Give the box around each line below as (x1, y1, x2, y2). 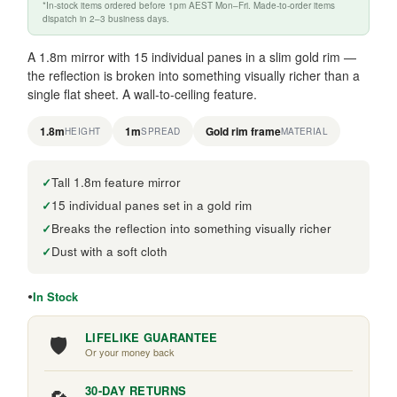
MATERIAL (280, 124, 329, 137)
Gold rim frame (205, 123, 281, 140)
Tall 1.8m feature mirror (51, 174, 181, 191)
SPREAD (141, 124, 181, 137)
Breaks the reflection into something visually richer (51, 220, 331, 237)
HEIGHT (65, 124, 101, 137)
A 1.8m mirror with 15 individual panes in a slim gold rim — (27, 48, 356, 66)
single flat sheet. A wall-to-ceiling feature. (27, 85, 257, 104)
